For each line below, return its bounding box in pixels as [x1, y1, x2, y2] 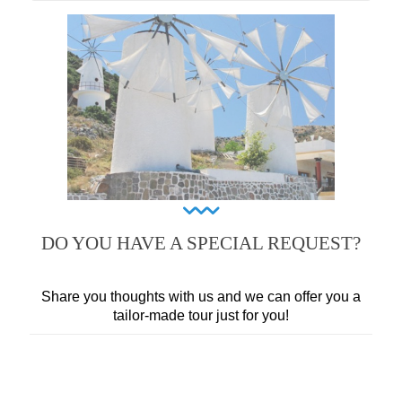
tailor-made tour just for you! [113, 307, 289, 323]
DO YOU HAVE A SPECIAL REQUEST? [41, 232, 361, 254]
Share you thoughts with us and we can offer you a [41, 288, 361, 304]
